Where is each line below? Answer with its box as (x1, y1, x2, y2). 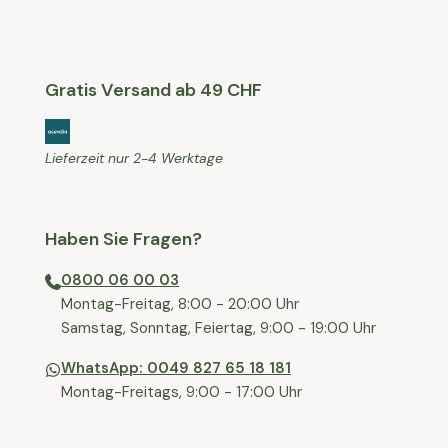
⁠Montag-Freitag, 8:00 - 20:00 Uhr (61, 294, 299, 315)
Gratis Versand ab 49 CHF (45, 78, 262, 103)
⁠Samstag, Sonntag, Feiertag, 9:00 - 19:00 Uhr (61, 318, 376, 339)
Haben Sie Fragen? (45, 227, 202, 252)
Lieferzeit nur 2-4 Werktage (45, 149, 223, 168)
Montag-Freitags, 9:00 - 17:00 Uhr (61, 382, 302, 403)
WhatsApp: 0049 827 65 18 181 (61, 358, 291, 379)
